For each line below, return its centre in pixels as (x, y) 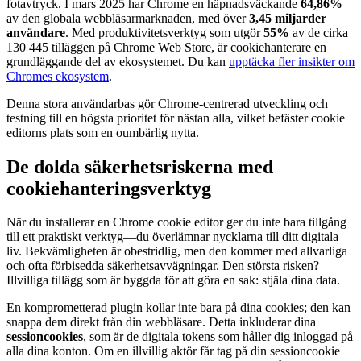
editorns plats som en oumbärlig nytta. (103, 132)
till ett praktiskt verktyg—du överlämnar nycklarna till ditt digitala (172, 237)
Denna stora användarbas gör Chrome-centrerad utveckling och (167, 103)
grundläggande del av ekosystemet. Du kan (118, 61)
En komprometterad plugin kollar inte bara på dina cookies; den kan (178, 308)
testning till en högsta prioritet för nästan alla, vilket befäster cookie (176, 118)
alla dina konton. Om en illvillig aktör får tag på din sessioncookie (173, 351)
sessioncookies (45, 337)
